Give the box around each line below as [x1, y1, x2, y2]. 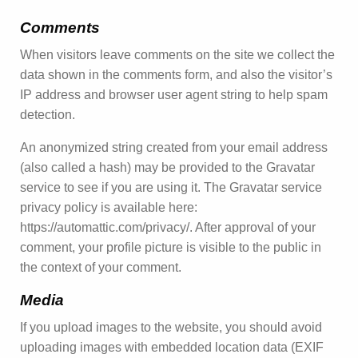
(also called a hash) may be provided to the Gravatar [20, 160, 315, 174]
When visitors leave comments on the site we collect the [20, 47, 335, 62]
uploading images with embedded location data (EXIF [20, 340, 324, 354]
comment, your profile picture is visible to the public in [20, 240, 321, 254]
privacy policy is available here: [20, 200, 197, 214]
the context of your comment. [20, 260, 181, 274]
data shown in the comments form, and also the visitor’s [20, 67, 332, 82]
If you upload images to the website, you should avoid [20, 320, 322, 334]
